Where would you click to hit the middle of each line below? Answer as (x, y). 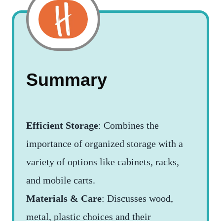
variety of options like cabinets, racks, (103, 162)
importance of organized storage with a (105, 143)
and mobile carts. (61, 180)
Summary (67, 79)
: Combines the (129, 125)
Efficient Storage (62, 125)
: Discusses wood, (137, 198)
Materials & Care (64, 198)
